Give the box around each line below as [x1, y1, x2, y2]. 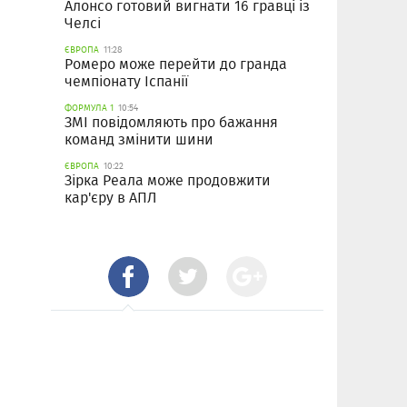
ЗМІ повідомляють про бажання [65, 112, 278, 134]
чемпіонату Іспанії [65, 71, 188, 93]
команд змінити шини [65, 129, 213, 151]
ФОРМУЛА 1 [65, 101, 114, 115]
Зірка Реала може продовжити [65, 170, 271, 192]
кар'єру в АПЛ [65, 187, 157, 209]
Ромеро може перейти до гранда [65, 54, 287, 75]
